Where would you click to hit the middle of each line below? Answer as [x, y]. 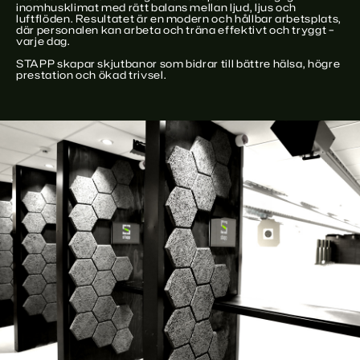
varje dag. [43, 41]
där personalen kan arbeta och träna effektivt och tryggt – [176, 30]
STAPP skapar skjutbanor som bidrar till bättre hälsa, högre [178, 63]
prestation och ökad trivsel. [92, 75]
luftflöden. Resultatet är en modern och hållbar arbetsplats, [179, 18]
